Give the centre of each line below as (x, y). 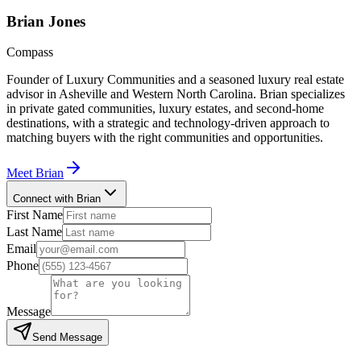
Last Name (34, 232)
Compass (30, 52)
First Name (35, 215)
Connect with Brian (57, 199)
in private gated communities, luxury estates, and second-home (165, 109)
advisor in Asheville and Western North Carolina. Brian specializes (176, 94)
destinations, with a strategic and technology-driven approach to (168, 123)
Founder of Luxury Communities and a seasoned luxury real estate (175, 80)
